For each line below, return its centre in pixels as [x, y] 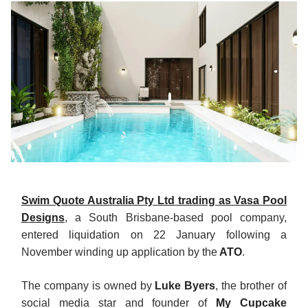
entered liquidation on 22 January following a [154, 235]
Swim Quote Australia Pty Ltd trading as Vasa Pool [154, 201]
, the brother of [251, 286]
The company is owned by [88, 286]
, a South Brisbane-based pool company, [176, 218]
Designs [43, 218]
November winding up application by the [119, 252]
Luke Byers [185, 286]
